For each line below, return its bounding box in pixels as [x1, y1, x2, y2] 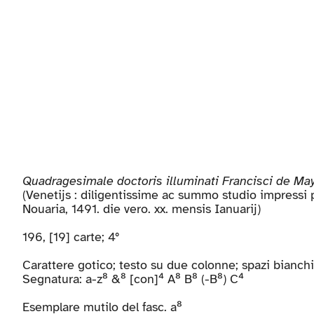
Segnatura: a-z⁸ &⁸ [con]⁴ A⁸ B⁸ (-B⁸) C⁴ [22, 271, 244, 287]
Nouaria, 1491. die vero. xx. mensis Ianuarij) [22, 201, 261, 217]
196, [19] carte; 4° [22, 229, 119, 245]
